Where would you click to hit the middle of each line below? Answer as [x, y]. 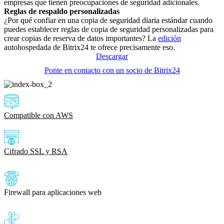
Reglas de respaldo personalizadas [62, 11]
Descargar [112, 56]
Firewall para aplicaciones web [53, 192]
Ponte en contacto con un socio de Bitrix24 [112, 70]
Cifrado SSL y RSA [36, 151]
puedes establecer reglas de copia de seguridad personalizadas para [109, 29]
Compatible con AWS [38, 115]
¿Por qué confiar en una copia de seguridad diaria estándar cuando [108, 20]
